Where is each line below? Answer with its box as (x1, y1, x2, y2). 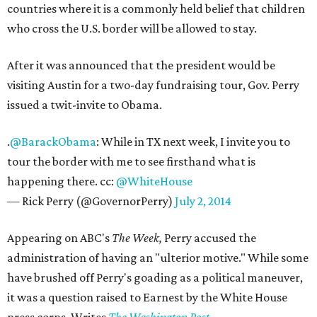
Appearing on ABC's (7, 231, 112, 245)
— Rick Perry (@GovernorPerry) (7, 194, 175, 208)
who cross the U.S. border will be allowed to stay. (7, 21, 257, 35)
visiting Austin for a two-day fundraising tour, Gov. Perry (7, 78, 299, 92)
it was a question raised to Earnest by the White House (7, 290, 287, 304)
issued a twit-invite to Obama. (7, 98, 162, 112)
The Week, (112, 231, 164, 245)
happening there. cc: (7, 174, 116, 188)
